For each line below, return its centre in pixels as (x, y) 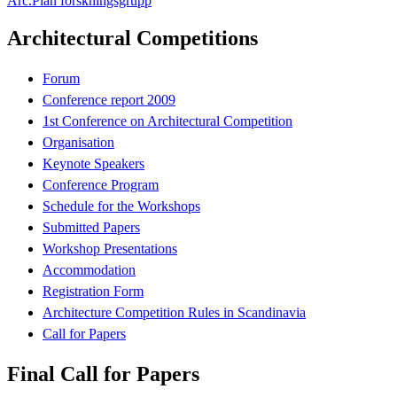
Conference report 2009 (109, 99)
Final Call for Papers (103, 374)
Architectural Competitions (132, 38)
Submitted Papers (91, 227)
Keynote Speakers (93, 163)
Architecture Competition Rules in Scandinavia (174, 312)
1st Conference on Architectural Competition (167, 121)
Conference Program (101, 184)
